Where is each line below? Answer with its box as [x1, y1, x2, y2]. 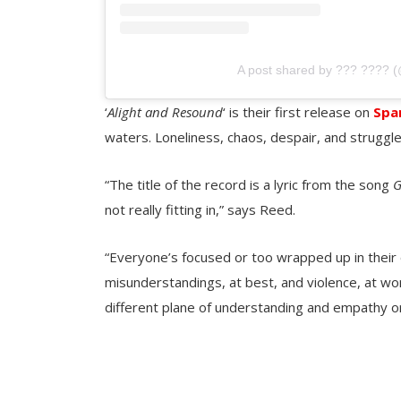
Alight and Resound [107, 102, 223, 121]
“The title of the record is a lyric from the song [105, 175, 393, 193]
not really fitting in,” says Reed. [105, 200, 295, 218]
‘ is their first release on [223, 102, 373, 121]
